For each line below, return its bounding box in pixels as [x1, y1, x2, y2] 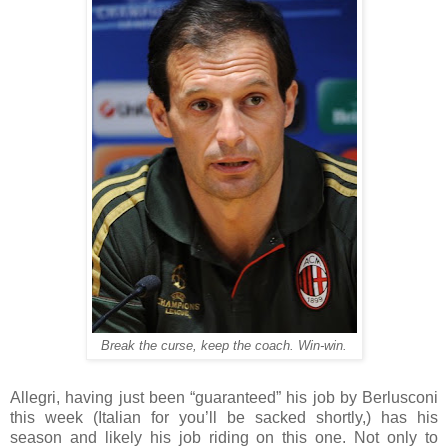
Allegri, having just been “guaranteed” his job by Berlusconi [10, 388, 438, 406]
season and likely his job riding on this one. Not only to [10, 428, 438, 446]
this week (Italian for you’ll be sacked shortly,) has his [10, 408, 438, 426]
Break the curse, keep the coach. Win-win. [101, 338, 347, 353]
